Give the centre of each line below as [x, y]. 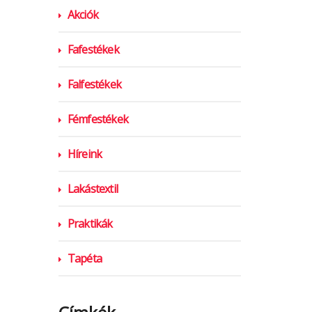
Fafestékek [93, 49]
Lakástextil [92, 188]
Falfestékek [94, 84]
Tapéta [84, 258]
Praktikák [90, 223]
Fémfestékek [97, 119]
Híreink [85, 154]
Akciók [83, 14]
